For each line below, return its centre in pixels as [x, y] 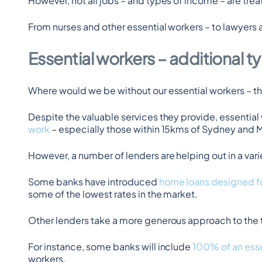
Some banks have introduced [94, 182]
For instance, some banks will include [111, 247]
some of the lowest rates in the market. [113, 194]
